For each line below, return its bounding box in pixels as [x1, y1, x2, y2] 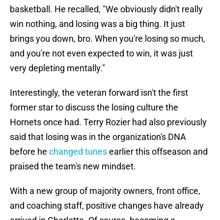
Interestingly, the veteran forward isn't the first [10, 87, 188, 98]
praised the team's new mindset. [10, 161, 136, 172]
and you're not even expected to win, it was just [10, 48, 193, 59]
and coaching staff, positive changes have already [10, 200, 204, 211]
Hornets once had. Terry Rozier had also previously [10, 117, 207, 128]
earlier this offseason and [107, 146, 208, 157]
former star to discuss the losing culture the [10, 102, 178, 113]
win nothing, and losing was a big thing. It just [10, 19, 185, 29]
